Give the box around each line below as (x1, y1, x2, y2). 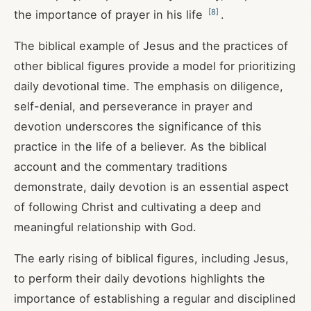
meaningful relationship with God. (14, 220, 196, 234)
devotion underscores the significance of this (14, 119, 262, 133)
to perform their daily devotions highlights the (14, 271, 265, 285)
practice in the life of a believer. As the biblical (14, 140, 267, 153)
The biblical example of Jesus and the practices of (14, 39, 288, 53)
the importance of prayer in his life (14, 8, 206, 22)
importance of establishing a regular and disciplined (14, 292, 296, 305)
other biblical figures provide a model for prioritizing (14, 59, 296, 73)
